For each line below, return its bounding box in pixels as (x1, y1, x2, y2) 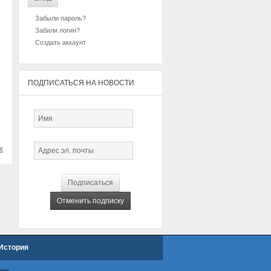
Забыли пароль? (35, 15, 86, 22)
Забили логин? (35, 27, 80, 34)
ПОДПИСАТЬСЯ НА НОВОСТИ (28, 79, 134, 87)
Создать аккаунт (35, 39, 86, 46)
